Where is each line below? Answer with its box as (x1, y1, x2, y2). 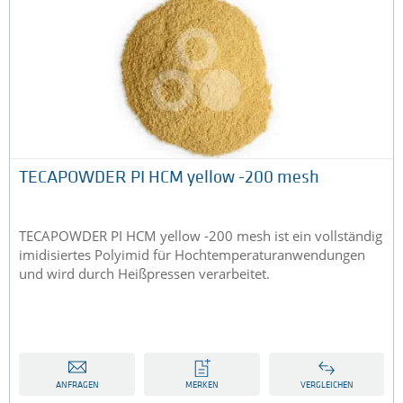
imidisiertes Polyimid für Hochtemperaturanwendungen (19, 246, 365, 264)
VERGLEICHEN (300, 381, 354, 391)
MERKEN (185, 381, 219, 391)
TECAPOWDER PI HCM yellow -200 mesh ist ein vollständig (19, 227, 382, 246)
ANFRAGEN (55, 381, 99, 391)
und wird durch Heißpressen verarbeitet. (19, 264, 270, 283)
